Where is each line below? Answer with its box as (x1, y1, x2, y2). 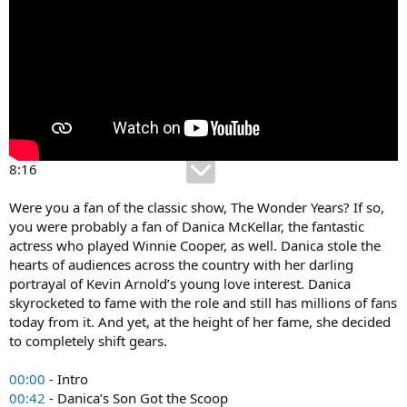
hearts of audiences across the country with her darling (9, 255, 353, 274)
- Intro (45, 370, 88, 389)
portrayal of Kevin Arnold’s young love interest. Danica (9, 274, 351, 293)
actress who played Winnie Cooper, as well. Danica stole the (9, 236, 381, 255)
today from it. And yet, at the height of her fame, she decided (9, 313, 391, 332)
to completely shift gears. (9, 332, 167, 351)
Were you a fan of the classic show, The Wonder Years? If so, (9, 198, 384, 217)
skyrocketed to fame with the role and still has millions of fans (9, 293, 397, 313)
